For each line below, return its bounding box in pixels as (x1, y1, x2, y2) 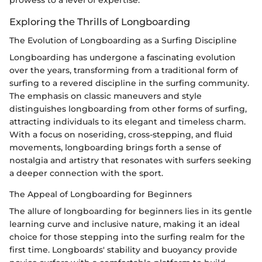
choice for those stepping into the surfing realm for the (9, 232, 245, 243)
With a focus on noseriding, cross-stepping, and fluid (9, 129, 233, 140)
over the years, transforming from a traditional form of (9, 65, 238, 76)
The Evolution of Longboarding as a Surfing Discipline (9, 35, 237, 46)
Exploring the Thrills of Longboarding (9, 16, 190, 27)
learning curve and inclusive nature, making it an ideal (9, 219, 240, 230)
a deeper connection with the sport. (9, 168, 163, 179)
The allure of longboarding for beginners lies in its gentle (9, 206, 252, 217)
